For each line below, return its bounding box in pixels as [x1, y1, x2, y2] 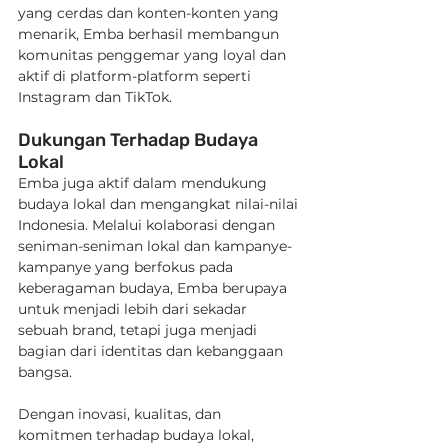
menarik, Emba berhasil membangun [18, 25, 283, 43]
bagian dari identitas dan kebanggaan [18, 342, 287, 360]
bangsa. [18, 363, 72, 381]
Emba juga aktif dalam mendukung [18, 174, 271, 192]
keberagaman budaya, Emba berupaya [18, 279, 291, 297]
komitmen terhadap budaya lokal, [18, 426, 258, 444]
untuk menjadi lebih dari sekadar [18, 300, 251, 318]
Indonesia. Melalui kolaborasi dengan [18, 216, 279, 234]
